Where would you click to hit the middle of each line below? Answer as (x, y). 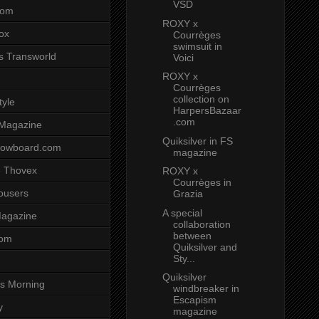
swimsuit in (197, 46)
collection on (201, 99)
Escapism (194, 300)
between (192, 235)
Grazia (188, 194)
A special (182, 213)
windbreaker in (206, 289)
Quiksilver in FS (197, 141)
